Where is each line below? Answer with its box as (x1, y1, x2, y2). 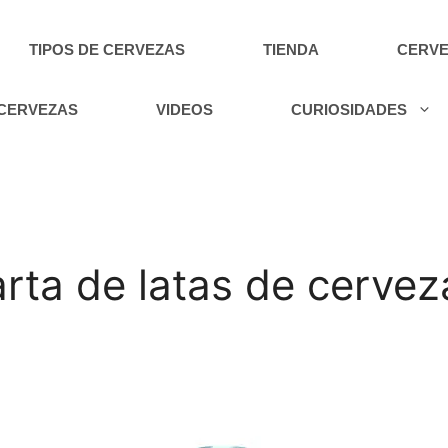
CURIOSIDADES (291, 101, 408, 118)
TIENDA (263, 41, 320, 58)
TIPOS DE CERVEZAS (29, 41, 186, 58)
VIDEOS (156, 101, 214, 118)
